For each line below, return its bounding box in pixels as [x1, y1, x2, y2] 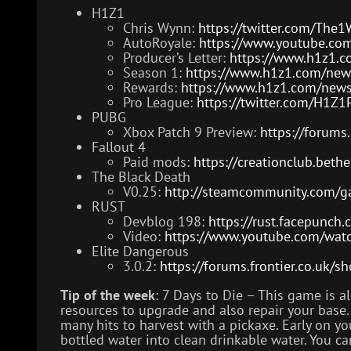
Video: [123, 227, 165, 246]
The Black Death [92, 168, 190, 186]
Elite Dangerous [92, 242, 189, 261]
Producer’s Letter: [123, 49, 230, 67]
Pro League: [123, 93, 197, 112]
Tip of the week [60, 286, 155, 305]
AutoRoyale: [123, 34, 199, 52]
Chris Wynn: [123, 19, 198, 38]
